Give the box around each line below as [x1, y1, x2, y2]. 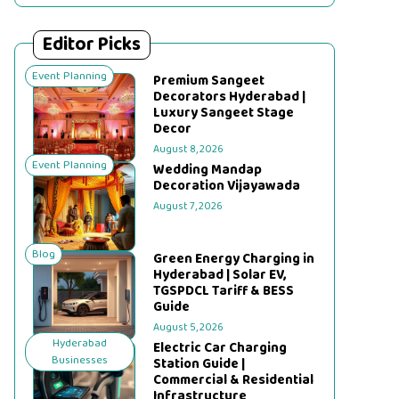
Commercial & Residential [153, 370, 314, 391]
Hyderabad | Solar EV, [153, 265, 287, 286]
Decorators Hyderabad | [153, 86, 306, 108]
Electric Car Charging [153, 338, 288, 359]
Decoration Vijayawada [153, 175, 301, 197]
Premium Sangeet [153, 70, 265, 92]
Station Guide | [153, 354, 246, 375]
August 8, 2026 [153, 141, 224, 158]
